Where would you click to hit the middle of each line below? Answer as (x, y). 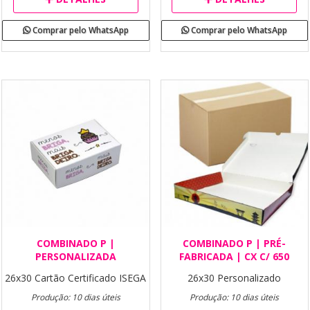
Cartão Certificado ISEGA (91, 278)
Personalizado (249, 278)
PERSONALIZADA (75, 256)
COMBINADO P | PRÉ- (235, 243)
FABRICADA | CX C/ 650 (235, 256)
